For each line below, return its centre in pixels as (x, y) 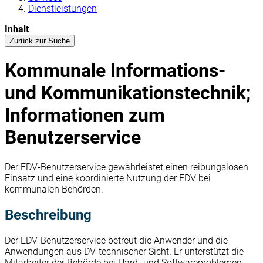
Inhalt (17, 29)
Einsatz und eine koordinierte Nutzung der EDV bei (108, 178)
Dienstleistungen (63, 9)
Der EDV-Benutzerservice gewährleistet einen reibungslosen (127, 167)
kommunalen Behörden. (54, 189)
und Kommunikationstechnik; (128, 93)
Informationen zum (85, 115)
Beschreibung (48, 215)
